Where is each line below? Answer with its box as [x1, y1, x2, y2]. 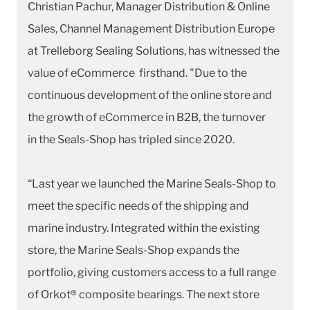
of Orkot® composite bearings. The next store [28, 287, 259, 301]
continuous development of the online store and [28, 88, 272, 102]
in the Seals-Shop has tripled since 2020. [28, 132, 235, 146]
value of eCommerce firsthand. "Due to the [28, 66, 247, 80]
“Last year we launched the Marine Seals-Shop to [28, 176, 276, 190]
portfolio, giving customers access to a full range [28, 265, 276, 279]
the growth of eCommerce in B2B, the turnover [28, 110, 266, 124]
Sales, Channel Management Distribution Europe [28, 21, 275, 35]
